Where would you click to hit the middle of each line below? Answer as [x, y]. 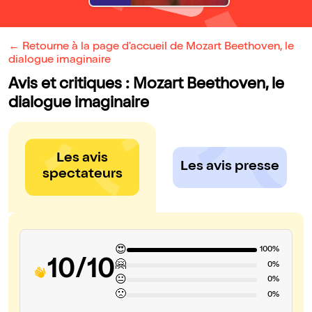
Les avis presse [230, 167]
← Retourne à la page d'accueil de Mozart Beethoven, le [151, 48]
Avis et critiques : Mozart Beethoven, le [146, 86]
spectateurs [82, 175]
